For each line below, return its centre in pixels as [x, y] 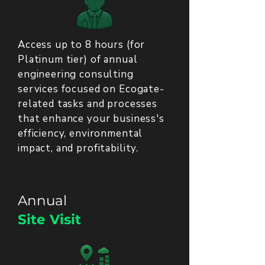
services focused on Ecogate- [91, 89]
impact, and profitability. [78, 148]
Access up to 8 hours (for [82, 45]
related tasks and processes [88, 104]
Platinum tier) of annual [78, 59]
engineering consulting [76, 74]
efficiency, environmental [80, 133]
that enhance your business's [91, 119]
